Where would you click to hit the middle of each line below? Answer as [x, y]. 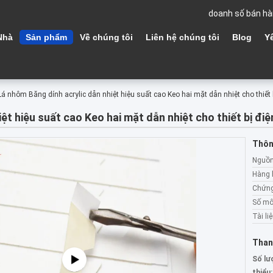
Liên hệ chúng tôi [183, 37]
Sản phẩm [46, 37]
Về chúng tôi [106, 37]
